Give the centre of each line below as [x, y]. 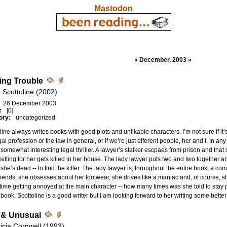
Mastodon [113, 8]
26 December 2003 [29, 103]
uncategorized [35, 118]
